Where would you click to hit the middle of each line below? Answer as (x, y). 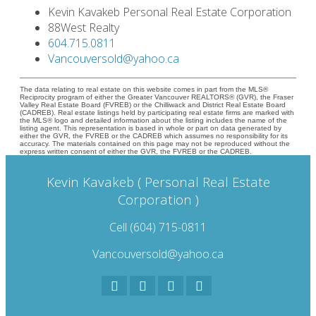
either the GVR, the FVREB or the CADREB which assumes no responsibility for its (154, 135)
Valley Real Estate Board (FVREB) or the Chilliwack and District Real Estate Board (153, 104)
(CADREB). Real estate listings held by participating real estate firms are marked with (157, 112)
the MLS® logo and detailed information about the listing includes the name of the (153, 120)
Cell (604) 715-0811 (158, 227)
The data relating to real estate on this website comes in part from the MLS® (144, 89)
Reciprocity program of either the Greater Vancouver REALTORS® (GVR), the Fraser (157, 97)
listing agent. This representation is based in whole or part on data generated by (151, 128)
